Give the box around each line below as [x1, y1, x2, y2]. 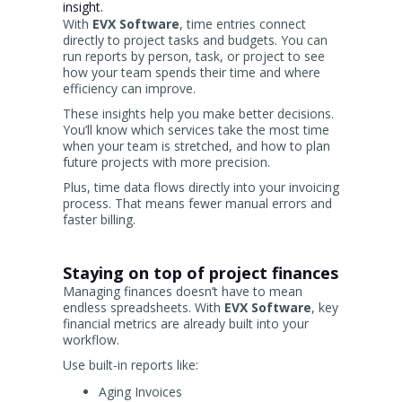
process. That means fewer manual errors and [63, 195, 332, 213]
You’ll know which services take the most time [63, 121, 329, 139]
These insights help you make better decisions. [63, 105, 334, 123]
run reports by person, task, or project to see [63, 48, 325, 66]
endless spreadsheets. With [63, 299, 224, 317]
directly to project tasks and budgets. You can [63, 31, 328, 49]
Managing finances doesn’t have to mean [63, 283, 302, 301]
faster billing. [63, 211, 135, 229]
